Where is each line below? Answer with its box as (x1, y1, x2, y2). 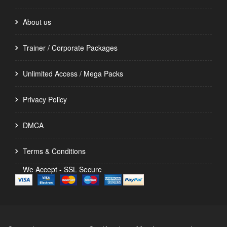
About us (23, 17, 51, 27)
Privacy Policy (23, 94, 67, 105)
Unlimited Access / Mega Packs (23, 68, 123, 79)
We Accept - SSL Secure (23, 164, 102, 175)
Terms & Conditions (23, 146, 86, 157)
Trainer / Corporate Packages (23, 43, 118, 53)
